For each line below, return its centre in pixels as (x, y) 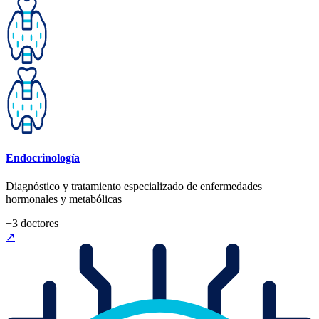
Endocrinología (43, 158)
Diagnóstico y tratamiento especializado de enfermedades (134, 186)
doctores (38, 223)
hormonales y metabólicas (64, 199)
